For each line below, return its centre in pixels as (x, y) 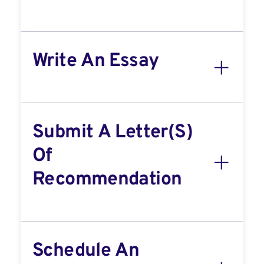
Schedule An (86, 251)
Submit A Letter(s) (113, 133)
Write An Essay (96, 61)
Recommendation (107, 180)
